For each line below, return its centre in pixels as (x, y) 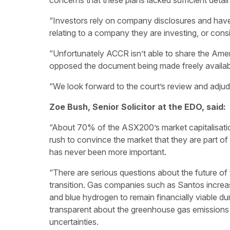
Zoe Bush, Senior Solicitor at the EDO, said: (138, 107)
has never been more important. (108, 152)
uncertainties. (74, 222)
